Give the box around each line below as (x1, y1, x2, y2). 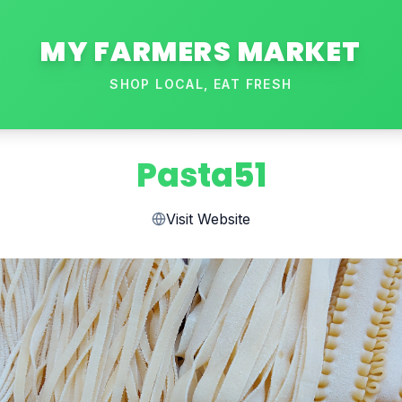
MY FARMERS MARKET (40, 33, 362, 71)
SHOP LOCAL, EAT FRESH (109, 76, 293, 92)
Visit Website (166, 210, 250, 228)
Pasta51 (135, 153, 267, 198)
